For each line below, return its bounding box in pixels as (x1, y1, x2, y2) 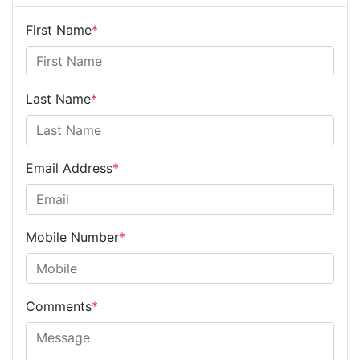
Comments (26, 298, 92, 315)
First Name (26, 22, 92, 39)
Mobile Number (26, 229, 119, 246)
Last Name (26, 91, 91, 108)
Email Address (26, 160, 112, 177)
